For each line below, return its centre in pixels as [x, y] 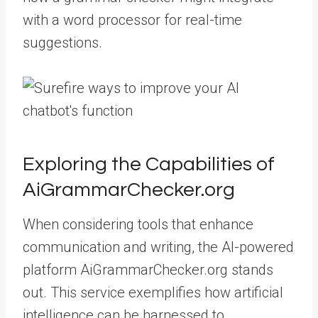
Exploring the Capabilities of [149, 164]
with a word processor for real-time [132, 20]
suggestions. [62, 43]
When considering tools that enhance [138, 224]
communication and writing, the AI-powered [158, 247]
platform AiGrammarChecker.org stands [148, 270]
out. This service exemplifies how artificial [153, 292]
